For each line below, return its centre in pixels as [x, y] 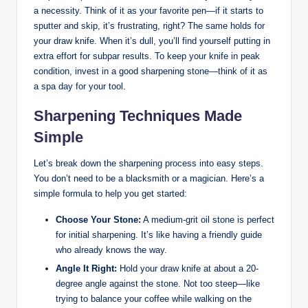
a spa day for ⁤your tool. [80, 87]
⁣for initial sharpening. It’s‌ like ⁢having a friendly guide [159, 235]
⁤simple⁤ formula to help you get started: [110, 194]
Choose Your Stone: [98, 220]
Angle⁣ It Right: [86, 269]
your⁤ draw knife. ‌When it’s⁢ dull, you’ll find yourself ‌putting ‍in [152, 41]
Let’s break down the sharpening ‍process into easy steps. [148, 164]
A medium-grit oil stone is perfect [208, 220]
